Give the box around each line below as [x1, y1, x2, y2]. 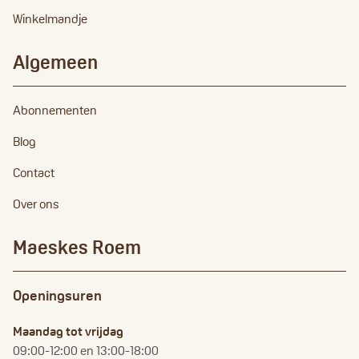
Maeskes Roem [13, 235, 141, 260]
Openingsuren [13, 286, 102, 305]
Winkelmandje [13, 10, 87, 28]
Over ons [13, 196, 59, 213]
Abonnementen [13, 102, 97, 119]
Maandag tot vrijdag [13, 323, 123, 341]
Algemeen [13, 50, 98, 75]
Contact [13, 164, 54, 182]
